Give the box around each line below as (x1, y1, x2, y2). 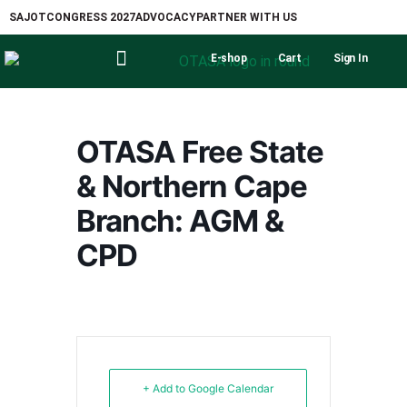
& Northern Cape (76, 168, 307, 204)
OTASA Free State (76, 134, 323, 170)
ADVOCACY (135, 11, 196, 24)
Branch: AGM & (76, 203, 283, 239)
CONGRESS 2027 (46, 11, 135, 24)
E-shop (210, 52, 247, 65)
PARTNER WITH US (196, 11, 297, 24)
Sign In (333, 52, 368, 65)
